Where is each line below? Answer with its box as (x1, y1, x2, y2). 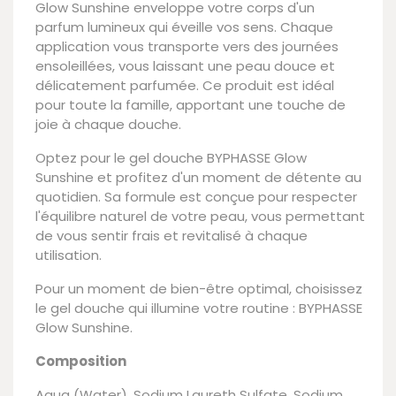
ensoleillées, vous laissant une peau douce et (35, 56, 335, 75)
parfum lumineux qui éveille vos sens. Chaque (35, 17, 333, 36)
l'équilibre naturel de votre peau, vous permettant (35, 206, 365, 225)
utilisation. (35, 245, 102, 264)
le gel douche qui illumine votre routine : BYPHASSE (35, 298, 362, 317)
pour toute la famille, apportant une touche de (35, 95, 346, 114)
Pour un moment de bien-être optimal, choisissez (35, 278, 362, 298)
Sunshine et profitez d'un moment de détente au (35, 167, 362, 187)
